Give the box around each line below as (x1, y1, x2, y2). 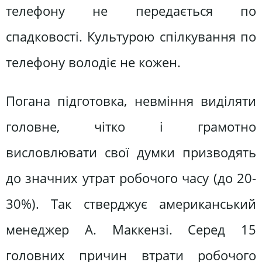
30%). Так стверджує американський (6, 194, 256, 213)
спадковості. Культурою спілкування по (6, 27, 256, 46)
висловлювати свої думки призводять (6, 143, 256, 161)
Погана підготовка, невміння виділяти (6, 91, 256, 110)
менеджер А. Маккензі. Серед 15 (6, 220, 256, 239)
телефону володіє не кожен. (6, 53, 181, 72)
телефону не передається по (6, 2, 256, 20)
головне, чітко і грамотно (6, 117, 256, 136)
